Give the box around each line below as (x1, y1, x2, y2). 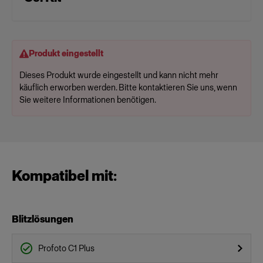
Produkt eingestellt (29, 49, 103, 59)
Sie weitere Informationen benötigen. (19, 95, 156, 105)
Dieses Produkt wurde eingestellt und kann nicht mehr (19, 70, 218, 80)
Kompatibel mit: (12, 167, 117, 184)
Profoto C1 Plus (38, 243, 95, 254)
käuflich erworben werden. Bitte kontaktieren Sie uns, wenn (19, 83, 237, 93)
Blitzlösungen (12, 214, 73, 225)
